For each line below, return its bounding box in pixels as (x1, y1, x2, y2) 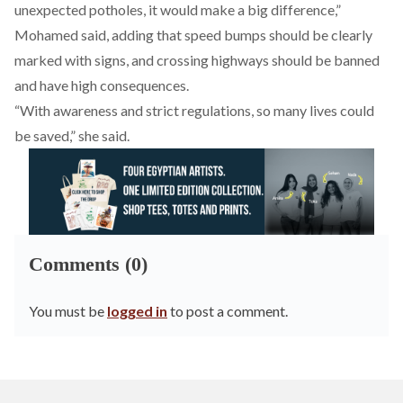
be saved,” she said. (14, 127, 130, 144)
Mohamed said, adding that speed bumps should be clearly (14, 26, 372, 43)
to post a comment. (167, 302, 288, 319)
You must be (29, 302, 107, 319)
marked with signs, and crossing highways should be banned (14, 51, 380, 68)
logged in (107, 302, 167, 319)
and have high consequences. (14, 76, 189, 94)
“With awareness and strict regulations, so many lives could (14, 102, 374, 119)
